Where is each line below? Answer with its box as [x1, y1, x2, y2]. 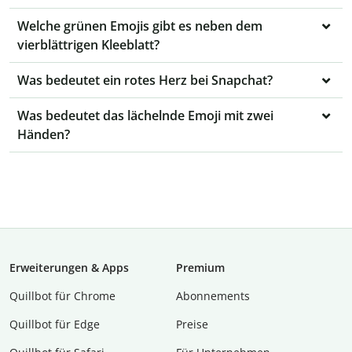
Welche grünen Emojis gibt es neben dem [17, 17, 262, 35]
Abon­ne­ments [176, 288, 250, 304]
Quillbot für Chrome [9, 288, 115, 304]
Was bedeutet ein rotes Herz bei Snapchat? [17, 71, 273, 90]
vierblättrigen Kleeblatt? [17, 36, 159, 54]
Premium [176, 260, 225, 276]
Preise [176, 317, 208, 332]
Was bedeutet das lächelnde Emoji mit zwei [17, 107, 273, 125]
